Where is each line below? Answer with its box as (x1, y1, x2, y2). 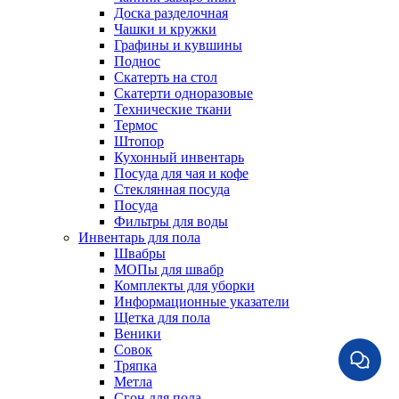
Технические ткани (114, 102, 232, 118)
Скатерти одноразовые (114, 85, 253, 102)
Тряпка (114, 358, 157, 374)
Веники (114, 326, 161, 342)
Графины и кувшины (114, 37, 242, 53)
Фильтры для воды (114, 214, 228, 230)
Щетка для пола (114, 310, 210, 326)
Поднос (114, 53, 160, 69)
